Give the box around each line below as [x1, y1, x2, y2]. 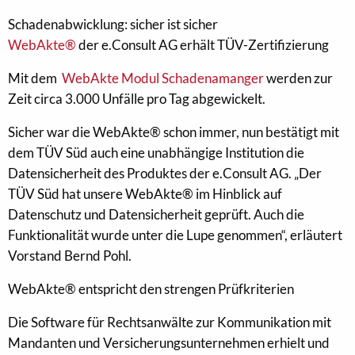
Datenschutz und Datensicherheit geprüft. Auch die [8, 206, 304, 223]
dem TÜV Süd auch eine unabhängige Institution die [8, 144, 304, 161]
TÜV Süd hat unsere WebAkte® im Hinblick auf [8, 185, 282, 202]
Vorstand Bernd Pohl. [8, 247, 132, 264]
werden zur [264, 70, 333, 86]
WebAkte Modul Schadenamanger [62, 70, 264, 86]
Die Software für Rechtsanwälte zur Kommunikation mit [8, 314, 331, 330]
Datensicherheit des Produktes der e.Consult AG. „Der [8, 165, 322, 181]
